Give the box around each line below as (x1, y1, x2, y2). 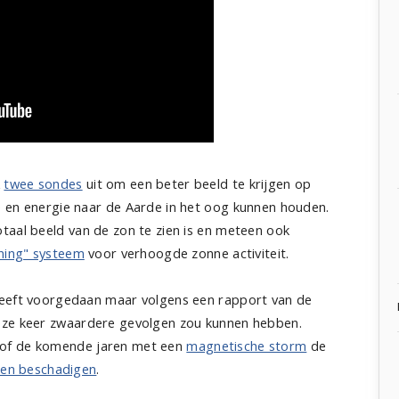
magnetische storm (186, 337, 307, 354)
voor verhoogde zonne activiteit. (84, 244, 289, 262)
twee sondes (4, 175, 83, 192)
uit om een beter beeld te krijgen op (82, 175, 312, 192)
